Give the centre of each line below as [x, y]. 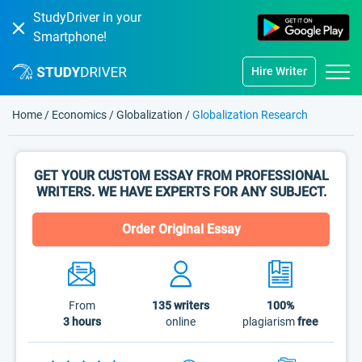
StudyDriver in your [87, 17]
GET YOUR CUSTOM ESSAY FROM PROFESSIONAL [181, 176]
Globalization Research [250, 115]
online [181, 322]
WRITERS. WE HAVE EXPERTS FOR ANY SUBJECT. [181, 192]
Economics [80, 115]
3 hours [82, 322]
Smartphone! [70, 37]
